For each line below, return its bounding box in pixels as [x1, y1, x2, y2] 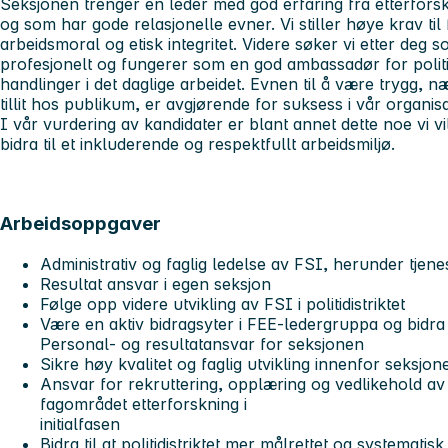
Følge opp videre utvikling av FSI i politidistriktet [40, 294, 405, 315]
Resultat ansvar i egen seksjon [40, 274, 271, 295]
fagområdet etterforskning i [40, 394, 247, 415]
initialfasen [40, 414, 120, 435]
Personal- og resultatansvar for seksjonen [40, 334, 364, 355]
